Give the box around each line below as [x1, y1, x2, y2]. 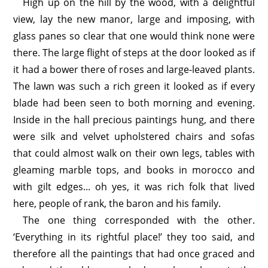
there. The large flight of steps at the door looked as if [13, 46, 255, 59]
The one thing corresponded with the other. [23, 214, 255, 227]
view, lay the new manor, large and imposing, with [13, 13, 255, 26]
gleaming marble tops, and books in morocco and [13, 163, 255, 176]
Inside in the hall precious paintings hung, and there [13, 113, 255, 126]
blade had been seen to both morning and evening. [13, 96, 255, 109]
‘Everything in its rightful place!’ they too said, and [13, 230, 255, 243]
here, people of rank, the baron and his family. [13, 197, 221, 210]
